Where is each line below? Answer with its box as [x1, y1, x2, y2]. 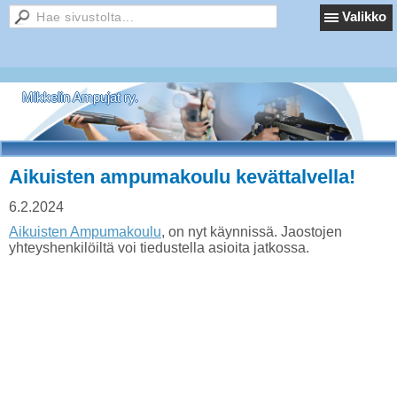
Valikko [342, 9, 386, 24]
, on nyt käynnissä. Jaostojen [161, 224, 342, 239]
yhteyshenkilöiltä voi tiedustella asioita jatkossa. [9, 240, 309, 255]
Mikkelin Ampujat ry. [22, 90, 138, 105]
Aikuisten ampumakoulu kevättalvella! [9, 166, 355, 188]
